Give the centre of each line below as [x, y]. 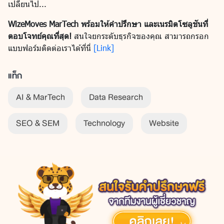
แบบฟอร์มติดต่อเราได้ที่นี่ [51, 48]
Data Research [116, 97]
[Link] [104, 48]
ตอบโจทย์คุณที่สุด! [40, 36]
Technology [104, 123]
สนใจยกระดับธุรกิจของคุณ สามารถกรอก [140, 36]
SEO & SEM [38, 123]
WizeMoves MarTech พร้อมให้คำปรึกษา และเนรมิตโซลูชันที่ [108, 24]
